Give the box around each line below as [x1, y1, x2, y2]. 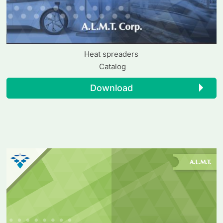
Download [90, 82, 133, 93]
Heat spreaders [84, 49, 139, 59]
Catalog [97, 61, 126, 71]
